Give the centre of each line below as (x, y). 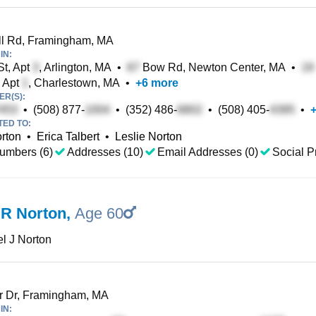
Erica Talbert (68, 136)
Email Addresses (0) (208, 152)
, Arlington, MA (75, 67)
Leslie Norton (148, 136)
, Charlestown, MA (74, 83)
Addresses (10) (105, 152)
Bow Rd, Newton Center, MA (213, 67)
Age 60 (99, 213)
